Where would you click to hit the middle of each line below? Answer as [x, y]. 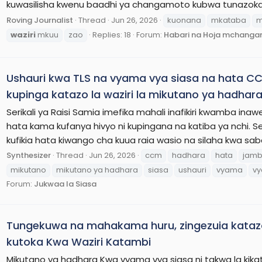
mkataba [229, 20]
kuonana [184, 20]
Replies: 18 [112, 35]
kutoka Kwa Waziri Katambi [79, 242]
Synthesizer [29, 156]
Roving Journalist [40, 20]
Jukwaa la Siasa [65, 184]
